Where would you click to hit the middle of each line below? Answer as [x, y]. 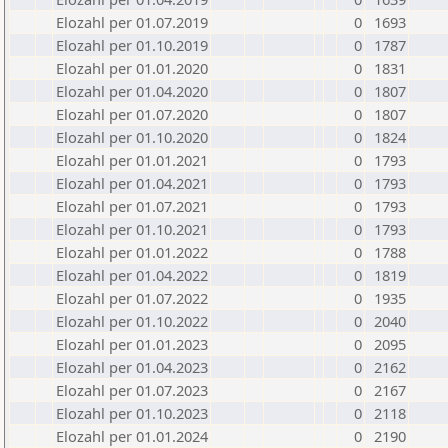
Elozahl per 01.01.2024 [132, 436]
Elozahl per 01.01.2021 [132, 160]
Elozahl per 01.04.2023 [132, 367]
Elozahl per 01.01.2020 [132, 68]
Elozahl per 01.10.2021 [132, 229]
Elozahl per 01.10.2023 [132, 413]
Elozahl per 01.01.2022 [132, 252]
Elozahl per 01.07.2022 [132, 298]
